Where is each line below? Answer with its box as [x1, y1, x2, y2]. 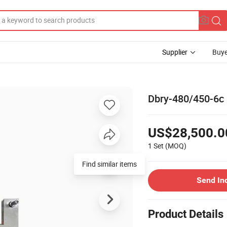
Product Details [148, 207, 223, 220]
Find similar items [82, 159, 137, 169]
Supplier [162, 47, 187, 57]
